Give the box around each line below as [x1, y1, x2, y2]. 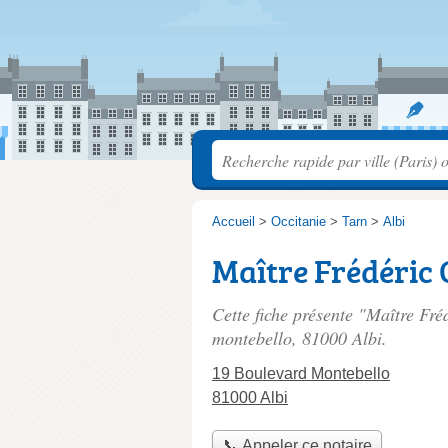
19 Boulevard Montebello [212, 365, 390, 382]
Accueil [212, 214, 255, 229]
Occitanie [271, 214, 326, 229]
